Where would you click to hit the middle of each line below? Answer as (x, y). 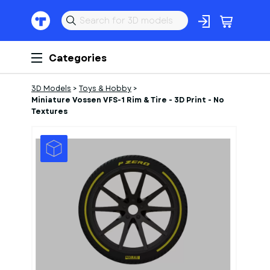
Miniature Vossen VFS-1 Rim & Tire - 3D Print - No (128, 100)
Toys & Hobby (105, 89)
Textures (49, 111)
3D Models (51, 89)
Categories (78, 58)
